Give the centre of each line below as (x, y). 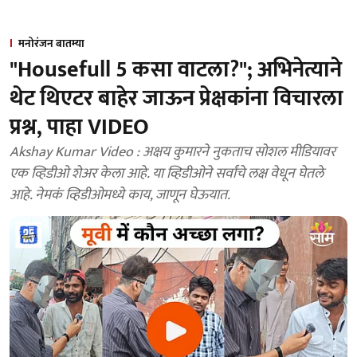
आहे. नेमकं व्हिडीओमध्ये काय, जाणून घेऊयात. (120, 195)
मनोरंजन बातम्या (51, 43)
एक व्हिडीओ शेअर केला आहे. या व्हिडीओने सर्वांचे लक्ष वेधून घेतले (167, 174)
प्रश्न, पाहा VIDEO (79, 127)
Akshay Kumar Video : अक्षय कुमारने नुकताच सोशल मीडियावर (173, 152)
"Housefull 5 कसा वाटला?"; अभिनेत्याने (176, 70)
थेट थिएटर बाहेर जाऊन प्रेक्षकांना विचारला (177, 98)
